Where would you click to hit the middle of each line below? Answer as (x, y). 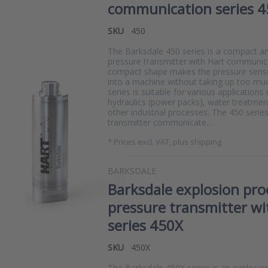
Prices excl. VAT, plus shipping (167, 142)
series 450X (145, 225)
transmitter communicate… (160, 122)
